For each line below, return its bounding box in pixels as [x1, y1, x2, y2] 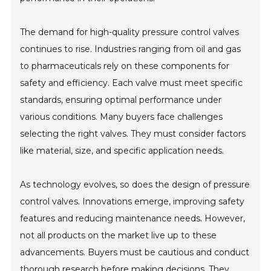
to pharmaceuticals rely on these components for [20, 60, 230, 71]
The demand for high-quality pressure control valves [20, 27, 240, 38]
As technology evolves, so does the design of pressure [20, 179, 250, 190]
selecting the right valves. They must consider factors [20, 128, 246, 139]
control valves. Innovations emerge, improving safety [20, 196, 245, 207]
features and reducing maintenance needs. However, [20, 213, 246, 224]
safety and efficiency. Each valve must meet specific [20, 77, 243, 88]
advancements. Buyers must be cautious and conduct [20, 247, 250, 258]
